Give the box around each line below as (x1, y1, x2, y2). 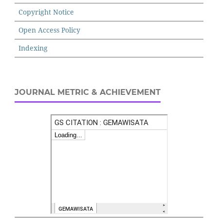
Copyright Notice (18, 7, 74, 17)
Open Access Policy (18, 25, 80, 35)
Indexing (18, 43, 48, 53)
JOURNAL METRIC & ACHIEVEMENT (15, 88, 161, 97)
